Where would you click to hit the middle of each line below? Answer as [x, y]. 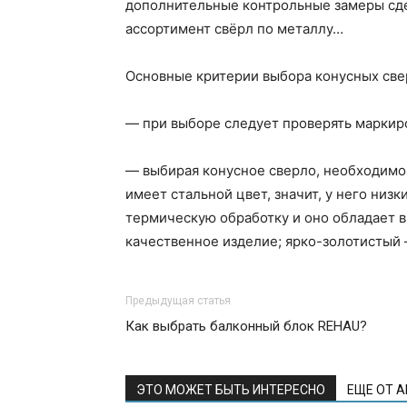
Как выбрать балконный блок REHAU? [246, 326]
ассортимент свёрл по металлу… [234, 29]
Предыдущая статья [178, 301]
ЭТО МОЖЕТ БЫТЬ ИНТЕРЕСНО [231, 390]
